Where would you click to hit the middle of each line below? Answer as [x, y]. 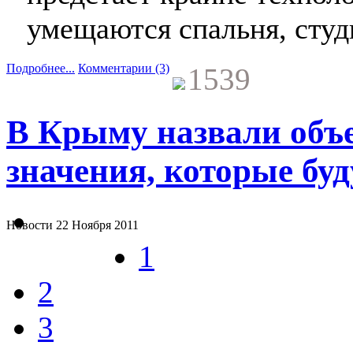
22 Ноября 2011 [97, 225]
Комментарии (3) [124, 69]
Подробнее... [41, 69]
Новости [30, 225]
